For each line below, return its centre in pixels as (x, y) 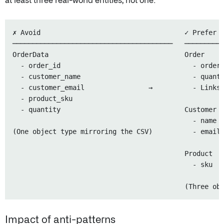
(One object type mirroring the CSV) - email (116, 132)
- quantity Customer (114, 110)
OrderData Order (108, 55)
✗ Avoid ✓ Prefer (114, 33)
